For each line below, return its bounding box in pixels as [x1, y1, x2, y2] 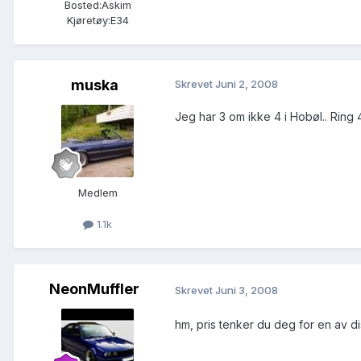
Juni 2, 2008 [215, 77, 278, 90]
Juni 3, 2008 [215, 283, 278, 297]
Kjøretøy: [66, 13, 110, 27]
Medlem [77, 185, 118, 199]
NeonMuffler [49, 280, 139, 297]
